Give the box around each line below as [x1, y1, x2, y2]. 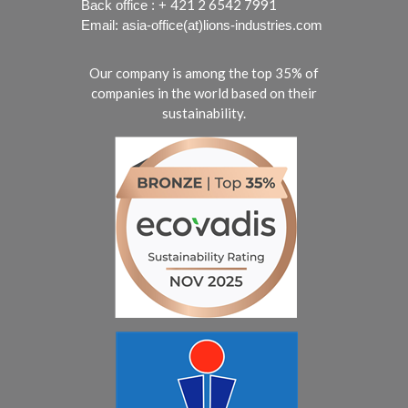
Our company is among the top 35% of [89, 65, 319, 82]
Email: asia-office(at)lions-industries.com [81, 17, 322, 34]
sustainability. [162, 105, 246, 122]
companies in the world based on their [91, 85, 317, 102]
